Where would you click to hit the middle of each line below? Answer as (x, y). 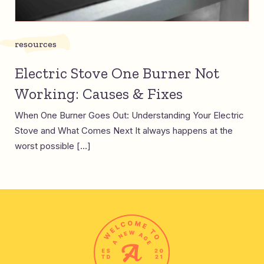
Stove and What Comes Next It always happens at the (124, 131)
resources (36, 44)
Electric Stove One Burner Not (117, 73)
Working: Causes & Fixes (99, 94)
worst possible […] (53, 146)
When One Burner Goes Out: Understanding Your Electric (129, 115)
